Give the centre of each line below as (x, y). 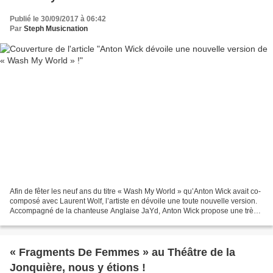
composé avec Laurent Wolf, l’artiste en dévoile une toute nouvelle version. (133, 201)
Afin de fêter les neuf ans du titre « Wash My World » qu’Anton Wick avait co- (135, 192)
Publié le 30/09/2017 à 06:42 (58, 19)
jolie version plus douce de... (57, 221)
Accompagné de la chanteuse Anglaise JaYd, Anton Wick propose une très (133, 211)
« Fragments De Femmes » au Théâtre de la (122, 253)
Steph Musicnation (56, 28)
